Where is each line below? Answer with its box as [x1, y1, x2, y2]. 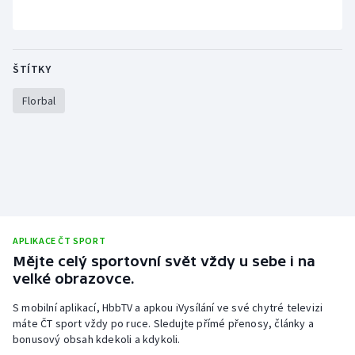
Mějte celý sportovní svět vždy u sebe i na [13, 252, 315, 269]
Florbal [22, 93, 56, 108]
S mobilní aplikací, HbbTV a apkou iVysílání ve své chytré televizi [13, 300, 323, 315]
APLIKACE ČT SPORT [13, 234, 106, 246]
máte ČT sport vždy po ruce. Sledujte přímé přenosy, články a [13, 315, 315, 330]
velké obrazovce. [13, 269, 135, 287]
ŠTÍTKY [13, 61, 51, 76]
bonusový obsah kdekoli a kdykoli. [13, 331, 181, 346]
